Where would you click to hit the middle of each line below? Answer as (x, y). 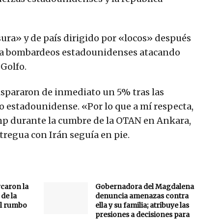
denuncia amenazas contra (142, 196)
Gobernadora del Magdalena (145, 187)
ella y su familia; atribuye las (142, 206)
